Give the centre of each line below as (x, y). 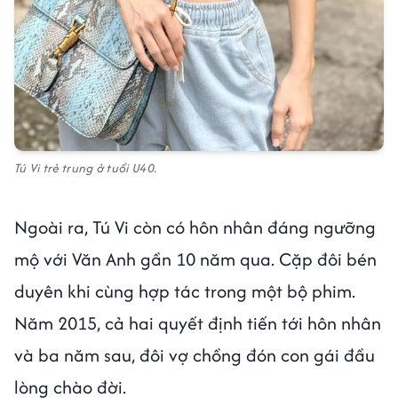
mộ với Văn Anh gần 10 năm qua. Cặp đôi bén (195, 259)
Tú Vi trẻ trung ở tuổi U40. (88, 167)
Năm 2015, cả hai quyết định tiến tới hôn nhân (198, 322)
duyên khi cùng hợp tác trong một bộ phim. (185, 291)
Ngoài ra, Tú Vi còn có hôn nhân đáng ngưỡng (195, 227)
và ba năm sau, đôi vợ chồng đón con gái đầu (195, 354)
